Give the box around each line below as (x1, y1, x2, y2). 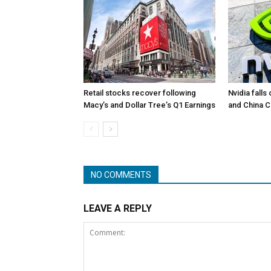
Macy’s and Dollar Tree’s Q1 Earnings (83, 100, 215, 109)
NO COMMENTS (91, 170, 151, 180)
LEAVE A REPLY (83, 203, 152, 214)
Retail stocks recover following (83, 88, 196, 97)
